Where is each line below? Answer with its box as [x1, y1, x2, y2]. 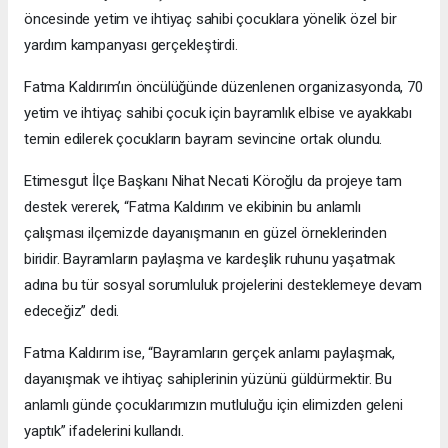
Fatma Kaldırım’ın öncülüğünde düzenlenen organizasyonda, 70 [24, 77, 423, 96]
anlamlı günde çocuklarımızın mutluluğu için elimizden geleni [24, 395, 403, 414]
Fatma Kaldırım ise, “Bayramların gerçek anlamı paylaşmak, [24, 343, 396, 362]
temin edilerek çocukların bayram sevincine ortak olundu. [24, 129, 383, 148]
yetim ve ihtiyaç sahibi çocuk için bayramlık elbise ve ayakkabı [24, 103, 412, 122]
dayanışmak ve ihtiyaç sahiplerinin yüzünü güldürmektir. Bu [24, 369, 392, 388]
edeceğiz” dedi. [24, 301, 120, 320]
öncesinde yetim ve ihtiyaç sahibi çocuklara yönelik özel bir [24, 9, 397, 28]
